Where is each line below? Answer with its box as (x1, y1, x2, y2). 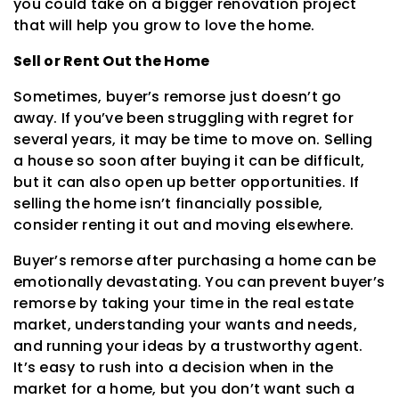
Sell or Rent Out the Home (13, 51, 210, 72)
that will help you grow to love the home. (13, 15, 315, 37)
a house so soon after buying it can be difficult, (13, 151, 365, 172)
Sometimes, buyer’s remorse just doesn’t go (13, 86, 342, 108)
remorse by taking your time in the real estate (13, 293, 354, 314)
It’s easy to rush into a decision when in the (13, 357, 334, 379)
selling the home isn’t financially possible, (13, 193, 322, 215)
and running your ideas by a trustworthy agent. (13, 336, 363, 357)
